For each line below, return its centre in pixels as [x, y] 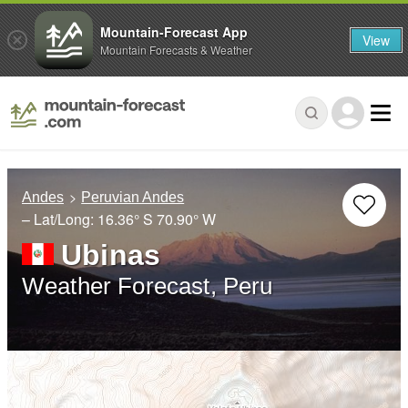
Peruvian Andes [133, 198]
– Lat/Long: [60, 219]
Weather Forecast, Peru [148, 286]
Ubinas [111, 255]
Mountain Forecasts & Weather [176, 49]
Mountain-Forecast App [174, 31]
